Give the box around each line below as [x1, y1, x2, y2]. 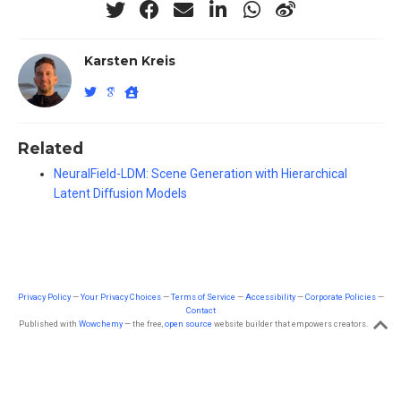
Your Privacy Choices [80, 291, 161, 302]
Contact [185, 304, 216, 315]
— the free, [123, 318, 165, 328]
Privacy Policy [17, 291, 71, 302]
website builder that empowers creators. [212, 318, 368, 328]
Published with [19, 318, 79, 328]
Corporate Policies [304, 291, 376, 302]
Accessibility [244, 291, 295, 302]
